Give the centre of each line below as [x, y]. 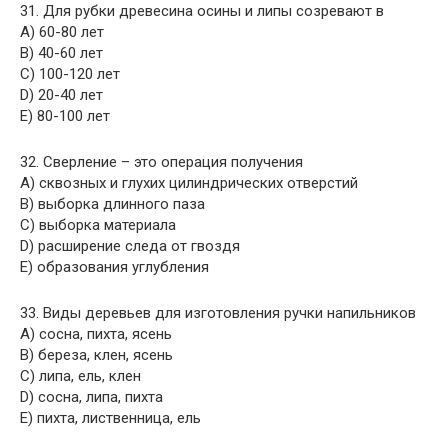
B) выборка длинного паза [112, 204]
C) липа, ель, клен [80, 376]
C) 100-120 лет [70, 74]
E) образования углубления [114, 267]
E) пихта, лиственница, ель [110, 418]
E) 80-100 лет [65, 116]
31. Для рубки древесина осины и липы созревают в [202, 11]
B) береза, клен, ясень [96, 355]
